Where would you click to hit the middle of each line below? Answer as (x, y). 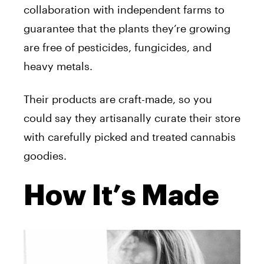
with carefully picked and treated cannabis (130, 137)
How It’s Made (121, 196)
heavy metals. (58, 66)
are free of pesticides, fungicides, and (118, 47)
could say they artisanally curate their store (132, 118)
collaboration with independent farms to (124, 10)
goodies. (47, 156)
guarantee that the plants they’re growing (127, 29)
